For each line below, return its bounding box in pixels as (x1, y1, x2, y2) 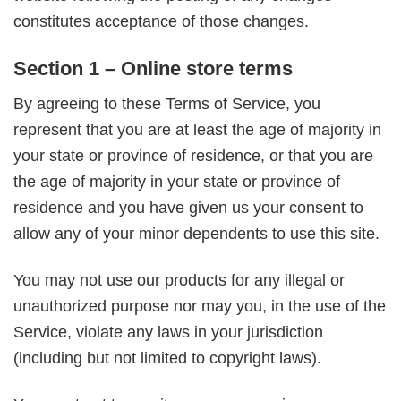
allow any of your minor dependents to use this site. (13, 224, 380, 243)
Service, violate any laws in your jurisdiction (13, 322, 323, 341)
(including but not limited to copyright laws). (13, 348, 321, 367)
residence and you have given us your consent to (13, 198, 363, 217)
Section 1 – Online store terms (13, 56, 293, 80)
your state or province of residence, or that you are (13, 146, 373, 165)
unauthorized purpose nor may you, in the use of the (13, 296, 386, 315)
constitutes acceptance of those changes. (13, 13, 309, 31)
